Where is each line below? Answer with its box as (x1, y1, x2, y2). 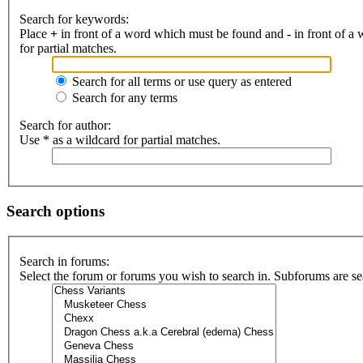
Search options (6, 202, 105, 220)
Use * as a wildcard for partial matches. (19, 133, 220, 147)
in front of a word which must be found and (58, 27, 287, 41)
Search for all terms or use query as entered (69, 75, 292, 89)
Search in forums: (19, 254, 109, 269)
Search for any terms (69, 91, 177, 105)
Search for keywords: (19, 12, 129, 27)
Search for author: (19, 118, 111, 133)
